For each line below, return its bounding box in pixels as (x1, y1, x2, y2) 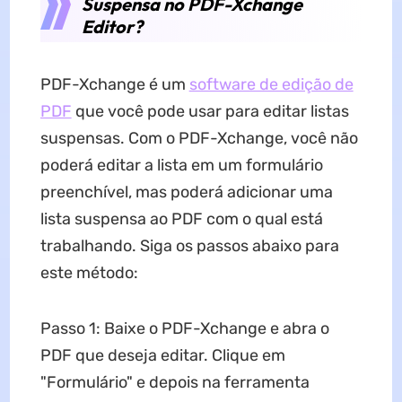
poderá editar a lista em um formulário (39, 155, 323, 176)
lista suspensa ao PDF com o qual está (39, 209, 323, 230)
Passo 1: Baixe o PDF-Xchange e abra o (39, 319, 329, 339)
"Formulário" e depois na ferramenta (39, 372, 310, 393)
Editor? (81, 15, 143, 39)
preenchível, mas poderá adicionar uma (39, 182, 333, 203)
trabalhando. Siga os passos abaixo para (39, 236, 339, 257)
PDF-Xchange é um (39, 74, 189, 95)
